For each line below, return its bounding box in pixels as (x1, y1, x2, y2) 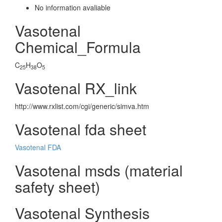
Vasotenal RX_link (15, 77, 137, 99)
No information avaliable (35, 2, 111, 12)
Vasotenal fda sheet (15, 118, 146, 140)
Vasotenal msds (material (15, 160, 183, 181)
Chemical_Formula (15, 36, 141, 57)
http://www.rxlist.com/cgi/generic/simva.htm (15, 101, 149, 111)
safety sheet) (15, 176, 100, 197)
